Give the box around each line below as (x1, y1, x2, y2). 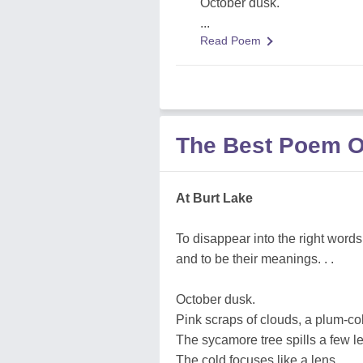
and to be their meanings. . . (176, 252, 334, 266)
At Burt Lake (176, 191, 253, 205)
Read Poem (200, 34, 261, 47)
